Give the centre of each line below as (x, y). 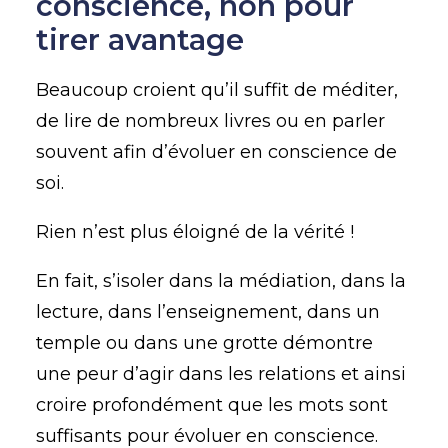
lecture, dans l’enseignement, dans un (208, 312)
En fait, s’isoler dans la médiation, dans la (221, 281)
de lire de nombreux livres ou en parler (210, 121)
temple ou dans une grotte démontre (204, 343)
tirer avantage (140, 39)
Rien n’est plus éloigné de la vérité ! (195, 232)
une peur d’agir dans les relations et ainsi (221, 374)
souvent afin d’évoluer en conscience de (216, 152)
